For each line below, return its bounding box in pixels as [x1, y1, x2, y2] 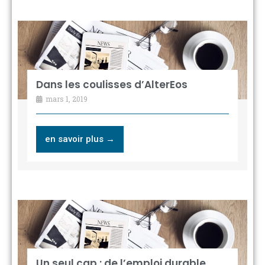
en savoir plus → [44, 133, 115, 144]
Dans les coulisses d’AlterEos [35, 77, 188, 92]
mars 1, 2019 [43, 93, 88, 104]
